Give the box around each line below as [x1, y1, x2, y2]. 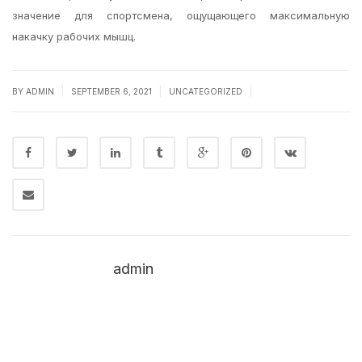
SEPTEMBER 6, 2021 [71, 86, 154, 96]
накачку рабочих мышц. [12, 30, 136, 43]
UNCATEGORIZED [169, 86, 242, 96]
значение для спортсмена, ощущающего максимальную [12, 9, 350, 22]
